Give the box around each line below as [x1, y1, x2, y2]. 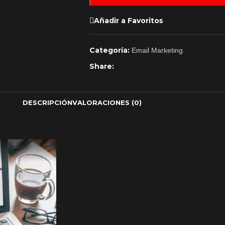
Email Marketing [131, 46, 183, 54]
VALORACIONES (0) [72, 98, 142, 106]
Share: [89, 62, 114, 71]
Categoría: [89, 46, 130, 55]
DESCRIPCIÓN [22, 98, 72, 106]
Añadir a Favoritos [93, 16, 163, 25]
